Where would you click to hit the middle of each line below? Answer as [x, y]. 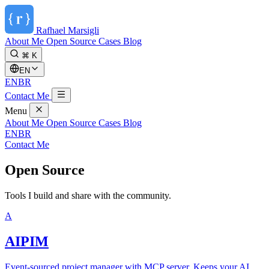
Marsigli [83, 30]
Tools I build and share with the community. [88, 195]
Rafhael [52, 30]
